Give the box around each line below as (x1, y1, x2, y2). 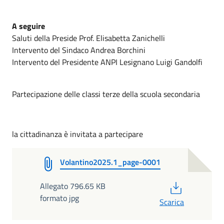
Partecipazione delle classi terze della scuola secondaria (12, 87, 200, 100)
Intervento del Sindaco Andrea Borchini (12, 43, 145, 56)
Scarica (159, 195, 184, 208)
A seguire (12, 19, 45, 32)
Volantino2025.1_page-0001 (60, 155, 160, 168)
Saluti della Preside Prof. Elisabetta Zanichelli (12, 31, 165, 44)
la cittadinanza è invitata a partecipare (12, 127, 143, 140)
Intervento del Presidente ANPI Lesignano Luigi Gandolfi (12, 55, 202, 68)
